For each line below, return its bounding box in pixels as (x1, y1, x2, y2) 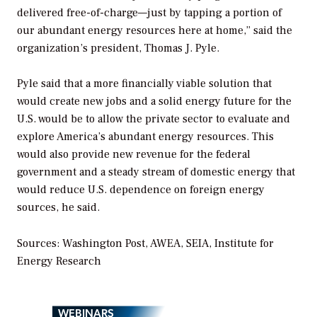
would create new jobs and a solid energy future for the (17, 94, 292, 109)
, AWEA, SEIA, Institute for (145, 236, 274, 251)
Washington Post (62, 236, 145, 251)
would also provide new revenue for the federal (17, 147, 250, 162)
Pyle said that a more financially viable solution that (17, 76, 272, 91)
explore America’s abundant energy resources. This (17, 129, 274, 144)
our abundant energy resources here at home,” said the (17, 23, 292, 38)
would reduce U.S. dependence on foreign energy (17, 183, 265, 197)
